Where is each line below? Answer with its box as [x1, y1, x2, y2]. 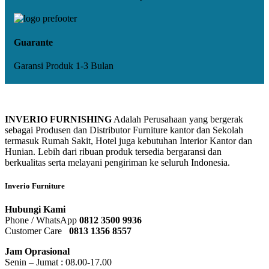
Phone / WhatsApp [5, 215, 79, 226]
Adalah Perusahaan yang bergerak [112, 113, 243, 124]
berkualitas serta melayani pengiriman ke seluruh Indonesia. [5, 157, 230, 168]
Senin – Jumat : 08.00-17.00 [5, 257, 112, 268]
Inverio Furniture [5, 181, 65, 191]
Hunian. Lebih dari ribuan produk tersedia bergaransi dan [5, 146, 222, 157]
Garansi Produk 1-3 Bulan [14, 60, 113, 71]
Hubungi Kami [5, 204, 65, 215]
